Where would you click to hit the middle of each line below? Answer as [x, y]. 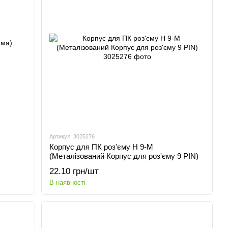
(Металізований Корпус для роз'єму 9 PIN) [124, 156]
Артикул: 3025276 [72, 136]
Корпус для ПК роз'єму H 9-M [102, 147]
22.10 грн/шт [74, 171]
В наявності [68, 182]
